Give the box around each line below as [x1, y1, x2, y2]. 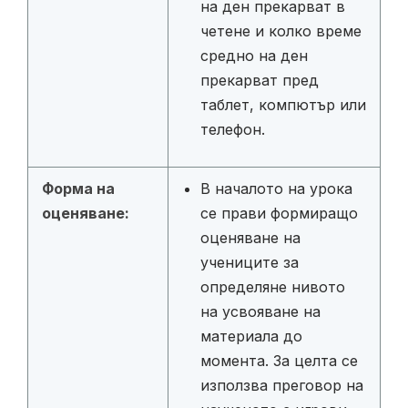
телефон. [200, 119, 265, 138]
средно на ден [200, 46, 308, 65]
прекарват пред [200, 70, 319, 89]
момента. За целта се [200, 351, 358, 370]
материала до [200, 326, 302, 345]
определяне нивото [200, 277, 345, 296]
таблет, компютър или [200, 95, 366, 114]
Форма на [42, 178, 115, 198]
